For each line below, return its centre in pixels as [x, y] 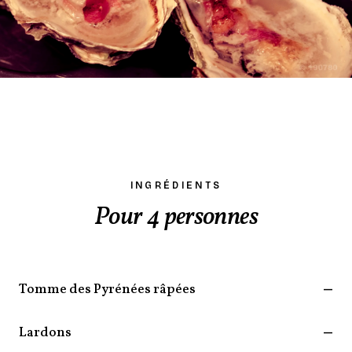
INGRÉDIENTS [176, 186]
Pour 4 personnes [176, 218]
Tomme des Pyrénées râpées [107, 290]
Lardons [45, 333]
